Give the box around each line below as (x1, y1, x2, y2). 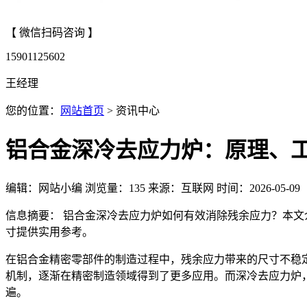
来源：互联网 (148, 182, 214, 194)
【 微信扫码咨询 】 (5, 27, 99, 38)
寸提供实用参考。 (5, 225, 93, 238)
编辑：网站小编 (5, 182, 82, 194)
